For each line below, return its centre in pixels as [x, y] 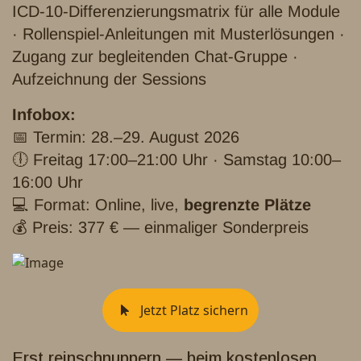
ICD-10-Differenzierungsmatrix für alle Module [176, 12]
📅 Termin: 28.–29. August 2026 [126, 137]
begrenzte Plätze [247, 205]
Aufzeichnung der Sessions [109, 79]
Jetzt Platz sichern [193, 310]
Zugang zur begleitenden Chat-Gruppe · [155, 57]
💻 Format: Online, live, [98, 205]
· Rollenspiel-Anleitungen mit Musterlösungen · [178, 34]
